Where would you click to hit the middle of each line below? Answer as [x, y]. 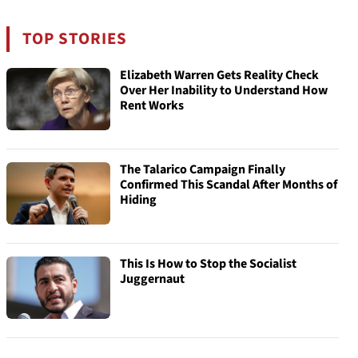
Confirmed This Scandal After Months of [229, 185]
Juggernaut [152, 279]
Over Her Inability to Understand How [224, 90]
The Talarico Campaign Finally [203, 169]
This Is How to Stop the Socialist [208, 264]
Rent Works [152, 105]
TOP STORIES [75, 39]
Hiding [138, 200]
